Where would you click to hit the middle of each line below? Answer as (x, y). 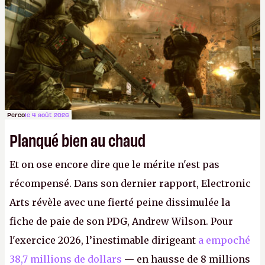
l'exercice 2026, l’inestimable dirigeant (104, 240)
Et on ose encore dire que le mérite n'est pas (114, 164)
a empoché (224, 240)
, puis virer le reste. (130, 12)
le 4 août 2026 (47, 114)
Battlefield (59, 12)
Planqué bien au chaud (77, 139)
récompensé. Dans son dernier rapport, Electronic (130, 183)
